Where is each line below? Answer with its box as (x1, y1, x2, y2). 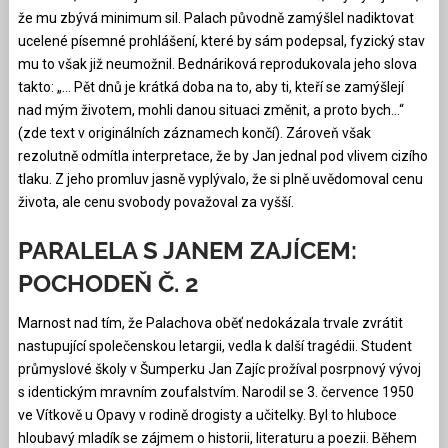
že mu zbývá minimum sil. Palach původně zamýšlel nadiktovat (17, 9, 414, 26)
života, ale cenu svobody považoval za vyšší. (17, 193, 294, 210)
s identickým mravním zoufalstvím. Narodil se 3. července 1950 (17, 383, 414, 400)
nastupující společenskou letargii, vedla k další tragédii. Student (17, 337, 412, 354)
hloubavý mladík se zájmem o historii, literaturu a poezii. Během (17, 429, 417, 446)
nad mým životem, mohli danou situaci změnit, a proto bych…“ (17, 101, 404, 118)
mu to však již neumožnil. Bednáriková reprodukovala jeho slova (17, 55, 417, 72)
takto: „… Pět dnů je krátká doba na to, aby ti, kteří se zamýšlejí (17, 78, 404, 95)
